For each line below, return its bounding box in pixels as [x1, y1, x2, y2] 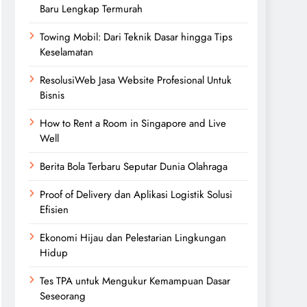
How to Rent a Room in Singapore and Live [40, 116, 226, 131]
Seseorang [40, 288, 86, 304]
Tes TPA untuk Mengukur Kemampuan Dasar [40, 273, 230, 288]
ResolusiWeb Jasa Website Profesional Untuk [40, 73, 232, 88]
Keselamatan [40, 45, 93, 60]
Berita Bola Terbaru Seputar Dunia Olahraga [40, 159, 228, 174]
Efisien [40, 202, 69, 217]
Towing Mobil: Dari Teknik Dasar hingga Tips [40, 29, 232, 45]
